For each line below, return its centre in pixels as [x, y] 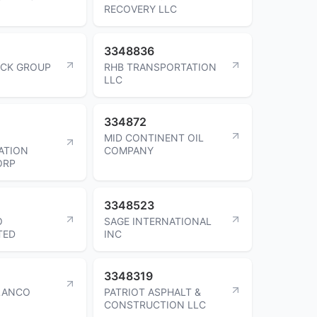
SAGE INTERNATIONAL [158, 221]
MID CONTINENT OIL [154, 137]
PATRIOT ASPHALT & [152, 292]
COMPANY [129, 150]
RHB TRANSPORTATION [160, 67]
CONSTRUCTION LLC [155, 304]
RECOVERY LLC [140, 8]
